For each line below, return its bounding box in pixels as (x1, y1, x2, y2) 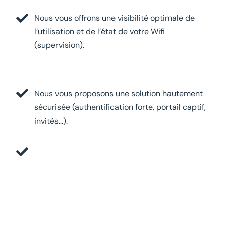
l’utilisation (34, 26, 77, 37)
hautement (162, 88, 203, 99)
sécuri (34, 101, 58, 112)
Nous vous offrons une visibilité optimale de (34, 13, 195, 24)
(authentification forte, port (70, 101, 173, 112)
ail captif (172, 101, 205, 112)
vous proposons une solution (55, 88, 163, 99)
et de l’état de (76, 26, 130, 37)
